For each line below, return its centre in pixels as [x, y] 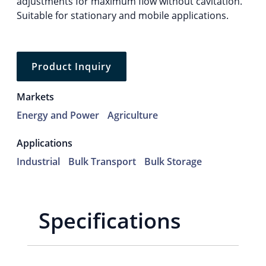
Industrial [38, 162]
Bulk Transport [102, 162]
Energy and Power [58, 115]
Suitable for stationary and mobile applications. [123, 16]
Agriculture [133, 115]
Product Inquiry [72, 67]
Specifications [110, 221]
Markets [35, 97]
